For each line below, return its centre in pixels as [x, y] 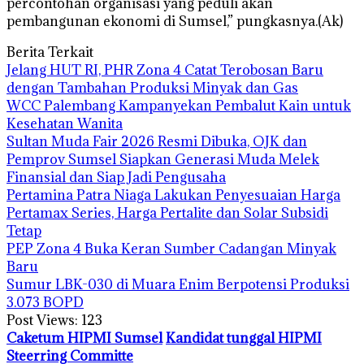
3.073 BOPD [45, 302]
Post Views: [42, 320]
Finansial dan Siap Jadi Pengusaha [116, 177]
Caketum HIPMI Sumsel [84, 338]
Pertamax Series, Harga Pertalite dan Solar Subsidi [167, 212]
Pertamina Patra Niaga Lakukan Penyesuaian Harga [173, 195]
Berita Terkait [50, 52]
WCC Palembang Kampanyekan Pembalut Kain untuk [179, 105]
